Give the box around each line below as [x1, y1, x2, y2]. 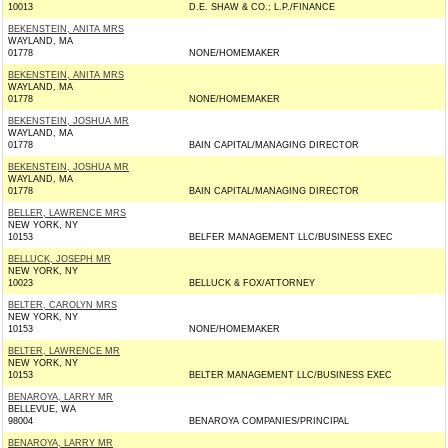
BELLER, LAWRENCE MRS [8, 208, 126, 218]
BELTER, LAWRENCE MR [8, 346, 120, 356]
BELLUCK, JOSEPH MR [8, 254, 111, 264]
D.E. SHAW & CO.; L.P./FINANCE [189, 2, 335, 12]
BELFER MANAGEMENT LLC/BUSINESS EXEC [189, 232, 393, 242]
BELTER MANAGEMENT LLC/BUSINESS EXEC [189, 370, 392, 380]
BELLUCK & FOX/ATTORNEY [189, 278, 315, 288]
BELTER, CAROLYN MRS [8, 300, 117, 310]
